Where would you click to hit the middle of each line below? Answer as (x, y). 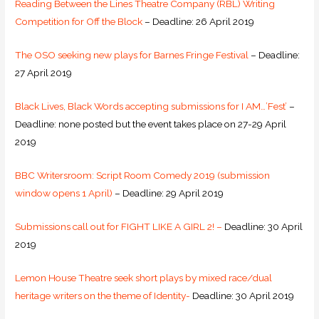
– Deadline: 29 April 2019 (168, 193)
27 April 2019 (44, 73)
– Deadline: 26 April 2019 (199, 22)
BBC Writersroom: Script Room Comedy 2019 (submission (143, 176)
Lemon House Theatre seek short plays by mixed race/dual (144, 277)
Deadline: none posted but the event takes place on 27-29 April (151, 124)
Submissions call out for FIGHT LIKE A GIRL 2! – (119, 226)
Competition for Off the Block (79, 22)
